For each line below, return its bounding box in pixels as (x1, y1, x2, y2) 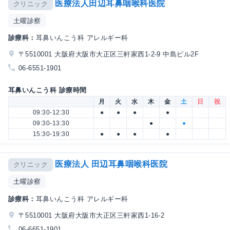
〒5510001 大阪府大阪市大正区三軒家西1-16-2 (18, 211, 165, 219)
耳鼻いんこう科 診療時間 (8, 86, 87, 94)
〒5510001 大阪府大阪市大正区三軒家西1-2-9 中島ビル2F (18, 50, 199, 59)
